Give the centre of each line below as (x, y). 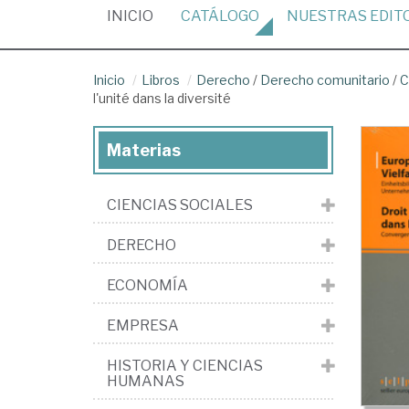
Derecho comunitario (325, 80)
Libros (161, 80)
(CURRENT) (192, 15)
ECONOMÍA (147, 285)
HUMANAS (146, 381)
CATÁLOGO (220, 16)
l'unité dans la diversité (162, 98)
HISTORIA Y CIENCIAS (185, 366)
